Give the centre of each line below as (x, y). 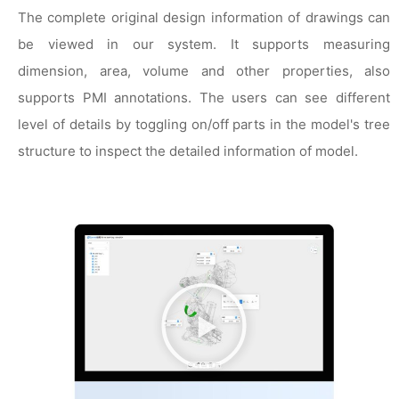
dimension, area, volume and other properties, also (204, 71)
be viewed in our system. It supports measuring (204, 45)
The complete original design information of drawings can (204, 18)
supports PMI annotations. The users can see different (204, 98)
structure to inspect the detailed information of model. (188, 151)
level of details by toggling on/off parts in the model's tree (204, 125)
